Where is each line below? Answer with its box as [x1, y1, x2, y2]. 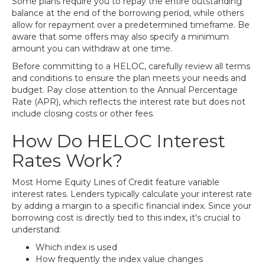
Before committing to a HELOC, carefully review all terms [12, 61, 250, 72]
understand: [12, 224, 61, 235]
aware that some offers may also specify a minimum [12, 31, 229, 42]
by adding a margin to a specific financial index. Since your [12, 201, 251, 211]
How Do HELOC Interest [12, 130, 225, 152]
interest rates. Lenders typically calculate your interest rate [12, 189, 252, 199]
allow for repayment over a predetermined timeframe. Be [12, 20, 250, 30]
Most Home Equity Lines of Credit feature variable [12, 177, 219, 188]
